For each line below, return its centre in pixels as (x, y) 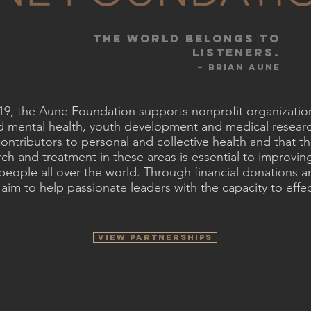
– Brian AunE (239, 67)
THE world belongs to (187, 38)
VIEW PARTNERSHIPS (155, 237)
